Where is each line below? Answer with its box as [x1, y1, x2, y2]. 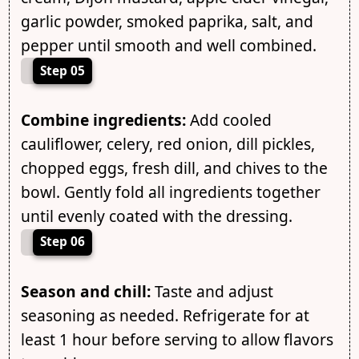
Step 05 [39, 62, 85, 79]
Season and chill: [20, 280, 151, 302]
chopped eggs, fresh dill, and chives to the [20, 157, 328, 179]
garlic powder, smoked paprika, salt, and [20, 10, 313, 32]
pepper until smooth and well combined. [20, 34, 317, 56]
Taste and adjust [150, 280, 273, 302]
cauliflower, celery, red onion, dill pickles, [20, 133, 315, 155]
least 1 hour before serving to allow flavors [20, 328, 333, 350]
